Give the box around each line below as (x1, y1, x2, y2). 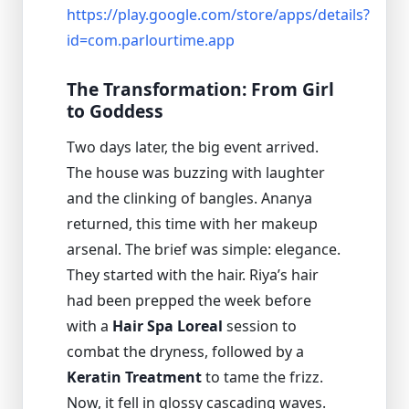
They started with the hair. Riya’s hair (67, 265, 319, 286)
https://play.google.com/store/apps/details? (67, 4, 370, 25)
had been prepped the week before (67, 290, 311, 311)
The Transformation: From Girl (67, 76, 334, 101)
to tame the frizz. (202, 367, 323, 388)
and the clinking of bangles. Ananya (67, 188, 312, 209)
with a (67, 316, 112, 337)
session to (223, 316, 297, 337)
